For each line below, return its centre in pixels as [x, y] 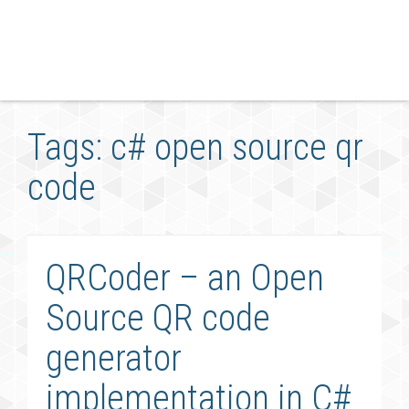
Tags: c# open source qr [195, 147]
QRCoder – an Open [185, 278]
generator [114, 358]
